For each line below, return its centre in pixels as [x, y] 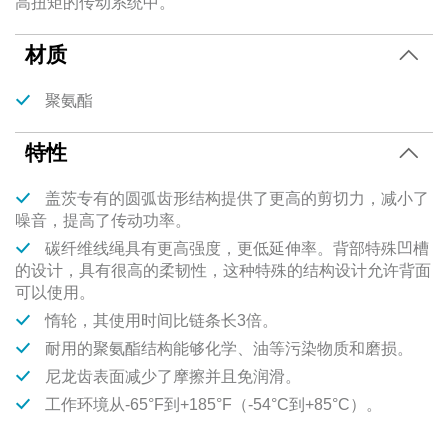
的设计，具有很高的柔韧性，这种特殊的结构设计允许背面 [223, 271]
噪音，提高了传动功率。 [103, 221]
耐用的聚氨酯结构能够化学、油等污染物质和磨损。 [227, 349]
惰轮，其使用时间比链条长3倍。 [159, 321]
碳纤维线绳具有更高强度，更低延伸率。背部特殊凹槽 [235, 249]
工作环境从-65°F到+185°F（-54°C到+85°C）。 [211, 405]
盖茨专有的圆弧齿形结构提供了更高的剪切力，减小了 [235, 199]
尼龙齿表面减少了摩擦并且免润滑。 [171, 377]
